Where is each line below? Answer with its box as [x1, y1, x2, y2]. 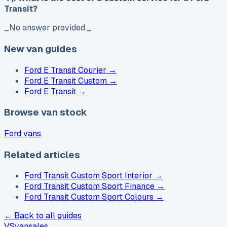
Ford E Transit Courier [24, 64, 106, 75]
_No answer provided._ [4, 22, 92, 33]
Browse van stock [4, 106, 87, 119]
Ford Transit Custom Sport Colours [24, 192, 154, 203]
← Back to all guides [4, 210, 82, 221]
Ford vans [4, 128, 41, 139]
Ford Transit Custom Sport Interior [24, 170, 153, 181]
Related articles [4, 148, 80, 161]
